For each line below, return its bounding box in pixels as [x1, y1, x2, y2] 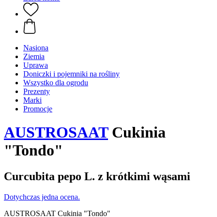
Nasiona [23, 44, 48, 52]
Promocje [23, 105, 52, 113]
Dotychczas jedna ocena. [4, 192, 80, 201]
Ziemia [23, 52, 45, 61]
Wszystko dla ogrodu [23, 78, 88, 87]
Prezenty [23, 87, 50, 95]
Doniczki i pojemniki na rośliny [23, 70, 120, 78]
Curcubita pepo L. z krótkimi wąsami [4, 170, 190, 183]
